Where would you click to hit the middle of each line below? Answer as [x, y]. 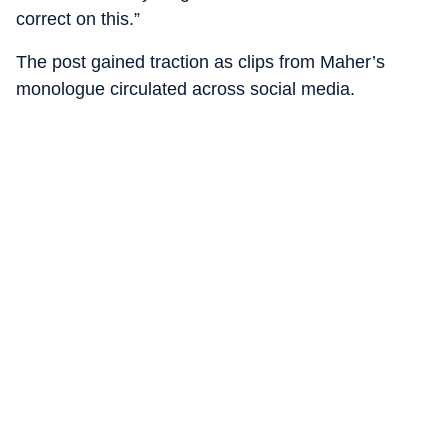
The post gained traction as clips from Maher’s [200, 62]
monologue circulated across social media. [185, 89]
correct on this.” [78, 19]
